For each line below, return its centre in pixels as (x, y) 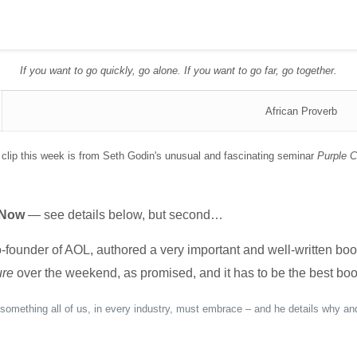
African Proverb (301, 111)
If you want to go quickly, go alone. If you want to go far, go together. (178, 71)
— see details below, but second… (124, 215)
